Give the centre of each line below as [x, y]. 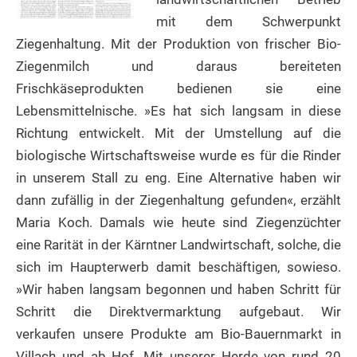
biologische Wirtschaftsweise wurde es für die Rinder [178, 156]
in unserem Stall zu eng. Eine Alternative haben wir [178, 178]
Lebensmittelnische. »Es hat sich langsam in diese [178, 111]
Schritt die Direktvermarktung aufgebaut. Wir [178, 312]
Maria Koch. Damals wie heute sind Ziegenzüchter [178, 223]
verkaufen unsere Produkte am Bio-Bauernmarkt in [178, 334]
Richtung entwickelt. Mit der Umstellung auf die [178, 133]
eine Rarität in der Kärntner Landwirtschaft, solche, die [178, 245]
